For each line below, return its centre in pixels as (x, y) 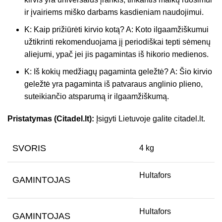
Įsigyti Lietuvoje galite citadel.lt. (150, 118)
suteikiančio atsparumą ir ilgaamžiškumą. (97, 96)
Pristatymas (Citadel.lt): (51, 118)
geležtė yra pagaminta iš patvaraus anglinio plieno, (113, 84)
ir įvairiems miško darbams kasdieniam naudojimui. (114, 12)
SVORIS (29, 148)
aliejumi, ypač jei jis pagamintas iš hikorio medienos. (116, 54)
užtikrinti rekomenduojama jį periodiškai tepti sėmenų (117, 42)
